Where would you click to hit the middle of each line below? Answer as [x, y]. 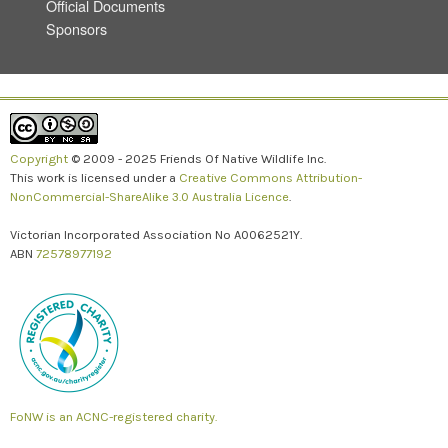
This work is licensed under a [94, 177]
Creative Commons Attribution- [270, 177]
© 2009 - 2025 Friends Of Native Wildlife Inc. [197, 158]
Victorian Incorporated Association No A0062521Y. [156, 234]
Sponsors [76, 28]
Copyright [39, 158]
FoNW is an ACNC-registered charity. [113, 417]
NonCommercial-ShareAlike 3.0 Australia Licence [149, 196]
